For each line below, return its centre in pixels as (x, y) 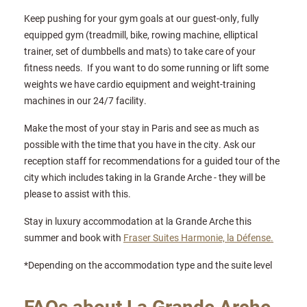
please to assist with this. (77, 193)
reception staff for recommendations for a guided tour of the (152, 160)
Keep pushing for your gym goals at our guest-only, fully (142, 18)
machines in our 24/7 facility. (85, 100)
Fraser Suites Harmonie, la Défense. (198, 237)
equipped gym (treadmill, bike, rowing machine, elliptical (141, 34)
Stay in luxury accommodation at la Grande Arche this (138, 221)
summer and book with (74, 237)
